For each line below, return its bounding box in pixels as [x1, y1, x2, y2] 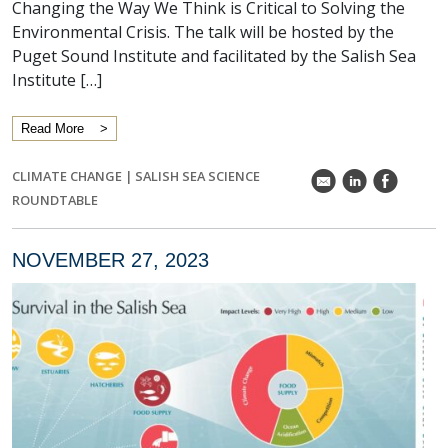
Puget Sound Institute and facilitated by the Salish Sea [12, 45, 416, 67]
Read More [21, 121, 84, 136]
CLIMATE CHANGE [12, 167, 122, 185]
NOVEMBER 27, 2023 [12, 249, 209, 271]
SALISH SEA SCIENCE [135, 167, 260, 185]
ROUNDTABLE [12, 191, 98, 209]
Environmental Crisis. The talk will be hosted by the [12, 21, 394, 43]
